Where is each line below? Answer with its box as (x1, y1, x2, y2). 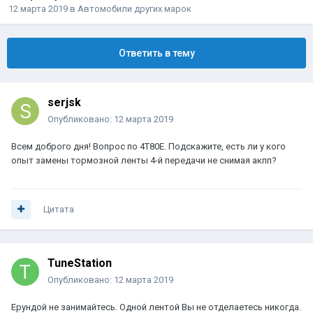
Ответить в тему (118, 48, 195, 59)
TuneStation (48, 256, 112, 270)
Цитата (43, 204, 74, 215)
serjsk (48, 96, 81, 110)
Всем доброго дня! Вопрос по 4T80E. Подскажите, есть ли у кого (11, 141, 286, 152)
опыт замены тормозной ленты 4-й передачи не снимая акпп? (11, 155, 277, 166)
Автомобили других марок (78, 3, 191, 15)
